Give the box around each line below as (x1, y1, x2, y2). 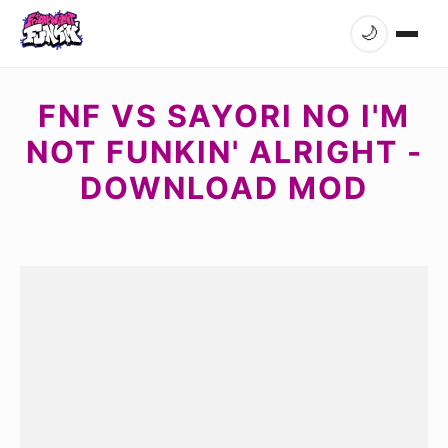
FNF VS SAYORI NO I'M (38, 97, 410, 134)
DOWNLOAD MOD (80, 169, 368, 206)
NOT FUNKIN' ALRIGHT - (25, 133, 423, 170)
